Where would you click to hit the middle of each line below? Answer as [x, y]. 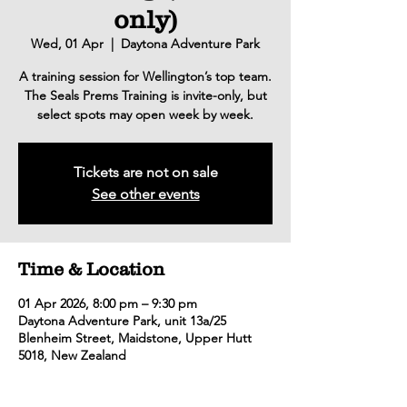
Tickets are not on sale [145, 172]
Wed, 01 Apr [67, 44]
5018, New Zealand [72, 355]
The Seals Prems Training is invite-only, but [145, 95]
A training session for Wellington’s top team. [145, 76]
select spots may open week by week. [145, 114]
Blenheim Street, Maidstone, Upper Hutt [135, 338]
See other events [145, 194]
